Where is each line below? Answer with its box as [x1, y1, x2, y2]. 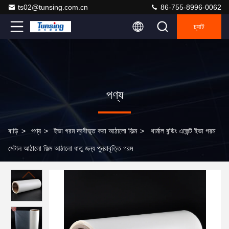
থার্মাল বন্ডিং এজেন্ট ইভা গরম [151, 127, 215, 135]
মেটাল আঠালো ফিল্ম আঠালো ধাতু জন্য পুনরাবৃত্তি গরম [8, 144, 133, 152]
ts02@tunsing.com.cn [18, 3, 88, 11]
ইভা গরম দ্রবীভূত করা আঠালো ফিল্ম [54, 127, 137, 135]
